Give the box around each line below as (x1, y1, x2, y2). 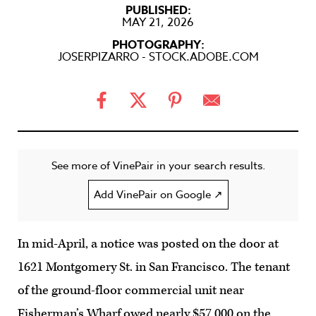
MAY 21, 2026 (122, 13, 194, 31)
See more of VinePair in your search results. (51, 157, 265, 174)
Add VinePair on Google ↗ (93, 186, 223, 202)
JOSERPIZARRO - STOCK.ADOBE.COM (57, 48, 259, 66)
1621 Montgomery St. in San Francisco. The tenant (18, 258, 290, 275)
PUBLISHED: (125, 1, 191, 19)
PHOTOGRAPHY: (111, 36, 205, 54)
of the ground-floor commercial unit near (18, 281, 244, 298)
